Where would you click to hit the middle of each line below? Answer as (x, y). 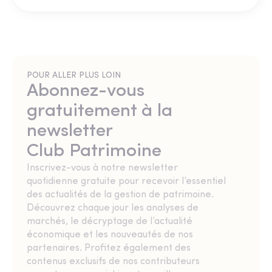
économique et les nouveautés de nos (110, 235)
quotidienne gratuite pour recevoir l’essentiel (126, 181)
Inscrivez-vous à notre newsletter (102, 168)
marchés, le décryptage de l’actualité (110, 221)
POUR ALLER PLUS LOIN (74, 75)
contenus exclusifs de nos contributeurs (113, 261)
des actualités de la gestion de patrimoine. (120, 195)
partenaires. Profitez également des (109, 248)
